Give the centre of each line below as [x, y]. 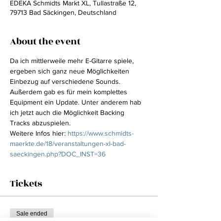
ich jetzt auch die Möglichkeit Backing [68, 112]
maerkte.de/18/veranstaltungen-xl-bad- [68, 144]
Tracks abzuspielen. [40, 123]
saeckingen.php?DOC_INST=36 [58, 154]
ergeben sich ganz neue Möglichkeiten [71, 71]
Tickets [26, 184]
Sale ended [32, 214]
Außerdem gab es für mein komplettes [70, 92]
